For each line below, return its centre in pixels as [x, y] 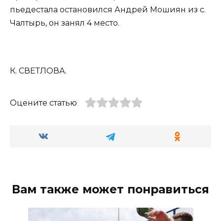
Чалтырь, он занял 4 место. [65, 23]
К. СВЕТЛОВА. [38, 71]
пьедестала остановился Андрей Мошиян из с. [108, 9]
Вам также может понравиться [110, 190]
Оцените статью [43, 103]
